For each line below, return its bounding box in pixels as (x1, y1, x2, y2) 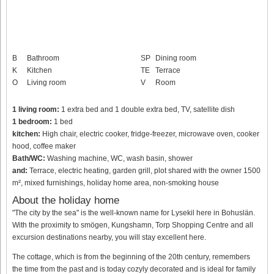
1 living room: (12, 105, 59, 114)
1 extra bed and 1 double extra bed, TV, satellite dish (59, 105, 235, 114)
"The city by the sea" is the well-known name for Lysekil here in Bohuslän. (12, 208, 255, 217)
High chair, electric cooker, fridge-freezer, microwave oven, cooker (40, 129, 259, 138)
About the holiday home (12, 194, 119, 206)
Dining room (155, 53, 196, 62)
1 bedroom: (12, 117, 52, 126)
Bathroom (27, 53, 59, 62)
